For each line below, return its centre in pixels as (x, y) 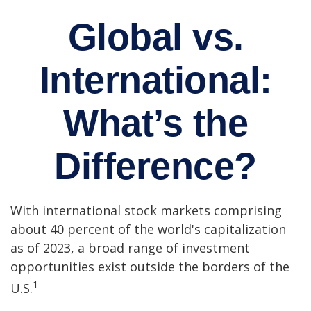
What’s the (155, 123)
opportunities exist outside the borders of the (150, 267)
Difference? (155, 166)
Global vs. (155, 37)
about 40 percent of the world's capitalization (148, 229)
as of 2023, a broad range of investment (130, 248)
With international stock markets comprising (146, 210)
